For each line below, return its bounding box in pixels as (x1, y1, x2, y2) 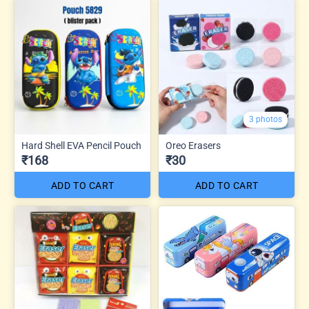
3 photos (249, 114, 282, 124)
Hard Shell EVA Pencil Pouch (21, 140, 141, 151)
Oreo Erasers (166, 140, 221, 151)
